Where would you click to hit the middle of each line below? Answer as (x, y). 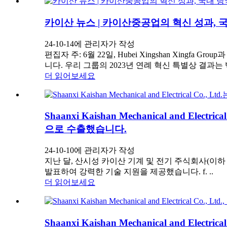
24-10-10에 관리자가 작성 (90, 150)
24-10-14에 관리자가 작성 (90, 44)
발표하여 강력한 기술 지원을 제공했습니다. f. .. (129, 172)
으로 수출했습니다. (86, 129)
